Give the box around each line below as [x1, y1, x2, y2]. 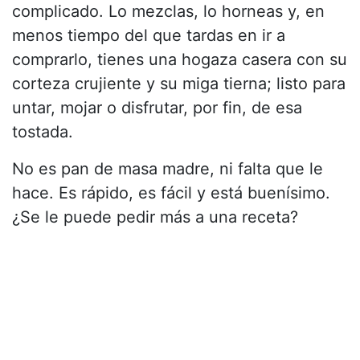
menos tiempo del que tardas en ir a [12, 26, 285, 46]
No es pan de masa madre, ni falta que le [12, 159, 323, 179]
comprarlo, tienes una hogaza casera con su [12, 50, 347, 70]
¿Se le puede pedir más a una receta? [12, 207, 298, 227]
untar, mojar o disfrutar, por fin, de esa [12, 98, 302, 118]
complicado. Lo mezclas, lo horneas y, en [12, 2, 325, 22]
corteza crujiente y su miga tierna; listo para [12, 74, 346, 94]
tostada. [12, 122, 73, 142]
